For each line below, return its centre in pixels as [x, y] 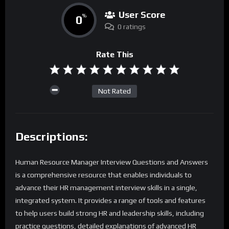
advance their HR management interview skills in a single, [106, 187]
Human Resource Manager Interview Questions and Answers [112, 162]
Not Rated [114, 91]
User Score [142, 14]
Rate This [114, 54]
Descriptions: [51, 136]
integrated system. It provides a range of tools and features [110, 200]
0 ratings [131, 26]
